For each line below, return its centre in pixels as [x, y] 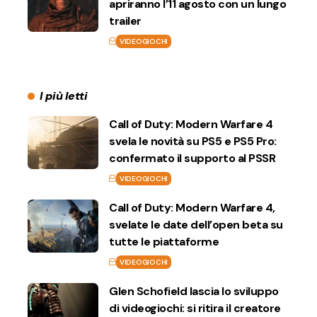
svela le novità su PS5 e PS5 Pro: [193, 141]
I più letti [63, 96]
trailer [125, 21]
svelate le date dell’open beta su [196, 224]
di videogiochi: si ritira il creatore [195, 308]
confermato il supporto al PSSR [192, 158]
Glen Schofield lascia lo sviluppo [194, 291]
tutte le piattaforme [164, 241]
